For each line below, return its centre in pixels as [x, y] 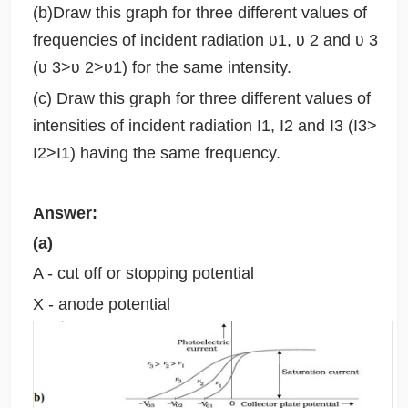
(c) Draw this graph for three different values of [201, 98]
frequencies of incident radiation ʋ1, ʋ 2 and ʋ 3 [205, 41]
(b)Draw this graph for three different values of [199, 13]
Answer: [65, 214]
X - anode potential [101, 304]
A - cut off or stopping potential [143, 274]
